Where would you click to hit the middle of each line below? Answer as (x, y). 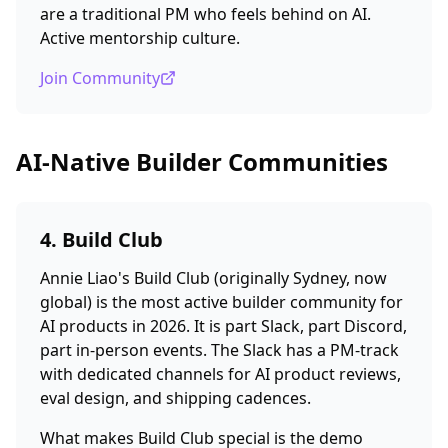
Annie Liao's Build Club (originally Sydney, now (213, 278)
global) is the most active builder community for (221, 302)
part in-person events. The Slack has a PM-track (219, 350)
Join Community (100, 78)
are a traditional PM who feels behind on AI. (205, 14)
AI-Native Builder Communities (202, 161)
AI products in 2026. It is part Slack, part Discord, (223, 326)
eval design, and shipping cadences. (175, 398)
